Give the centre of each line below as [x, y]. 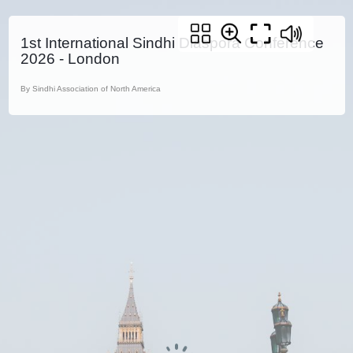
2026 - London [70, 59]
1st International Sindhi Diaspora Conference [172, 43]
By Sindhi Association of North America [91, 89]
